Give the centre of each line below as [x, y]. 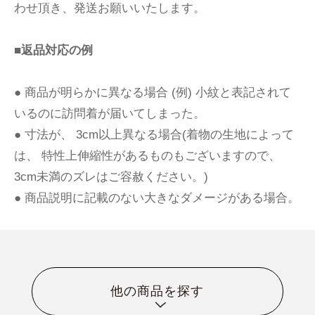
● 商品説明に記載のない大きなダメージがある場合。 [157, 198]
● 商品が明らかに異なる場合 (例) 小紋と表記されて [153, 92]
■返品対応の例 [53, 50]
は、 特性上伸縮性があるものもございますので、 [147, 155]
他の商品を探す [157, 291]
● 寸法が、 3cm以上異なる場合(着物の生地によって [154, 134]
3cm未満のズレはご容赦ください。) [111, 176]
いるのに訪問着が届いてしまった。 [110, 113]
